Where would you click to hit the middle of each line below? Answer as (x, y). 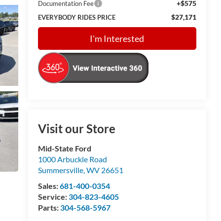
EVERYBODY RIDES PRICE (76, 17)
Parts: (49, 208)
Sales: (49, 186)
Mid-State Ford (64, 148)
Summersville (60, 170)
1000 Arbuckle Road (72, 159)
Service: (53, 197)
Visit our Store (76, 129)
